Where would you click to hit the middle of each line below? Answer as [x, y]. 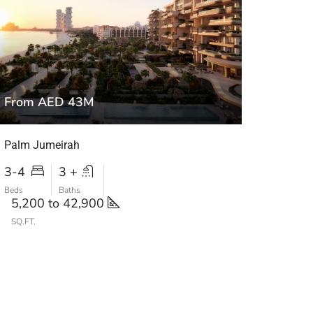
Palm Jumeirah [42, 145]
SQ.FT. [23, 221]
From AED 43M [49, 102]
